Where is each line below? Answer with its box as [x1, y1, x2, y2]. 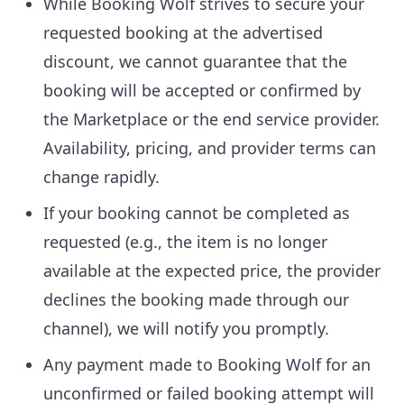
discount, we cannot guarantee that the [43, 50, 347, 72]
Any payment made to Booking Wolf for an [43, 353, 371, 375]
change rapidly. [43, 166, 160, 188]
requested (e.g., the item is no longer [43, 231, 327, 252]
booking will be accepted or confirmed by [43, 79, 361, 101]
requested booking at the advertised [43, 22, 323, 43]
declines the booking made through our [43, 289, 349, 310]
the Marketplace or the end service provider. [43, 108, 380, 130]
